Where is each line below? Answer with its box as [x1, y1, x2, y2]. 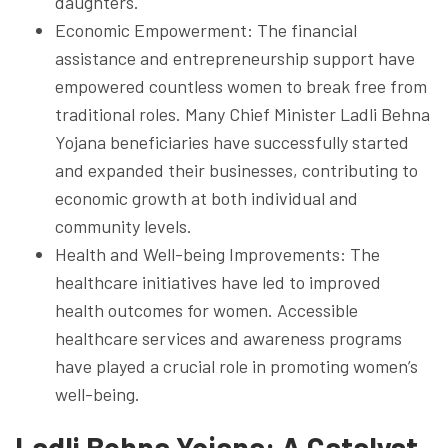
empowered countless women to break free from [55, 74, 427, 97]
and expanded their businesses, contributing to [55, 158, 418, 181]
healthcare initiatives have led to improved [55, 270, 381, 293]
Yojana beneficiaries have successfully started [55, 130, 409, 153]
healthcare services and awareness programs [55, 326, 402, 349]
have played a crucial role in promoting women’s [55, 354, 418, 377]
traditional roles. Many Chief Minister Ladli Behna [55, 102, 430, 125]
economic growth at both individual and [55, 186, 358, 209]
